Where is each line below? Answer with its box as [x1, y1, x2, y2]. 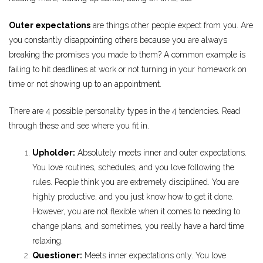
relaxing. [32, 235, 63, 245]
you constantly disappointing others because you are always [9, 35, 227, 45]
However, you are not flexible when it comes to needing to [32, 206, 240, 216]
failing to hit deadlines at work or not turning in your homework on [9, 64, 247, 74]
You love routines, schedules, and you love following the [32, 162, 234, 172]
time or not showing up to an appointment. [9, 79, 161, 89]
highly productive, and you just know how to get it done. [32, 191, 234, 201]
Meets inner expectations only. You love [82, 250, 226, 260]
